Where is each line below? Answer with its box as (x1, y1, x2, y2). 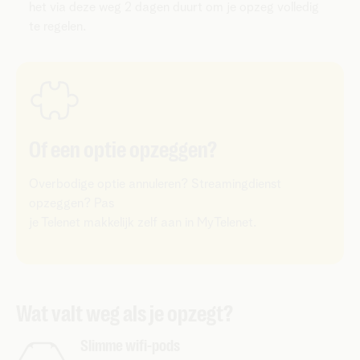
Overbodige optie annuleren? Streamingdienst (29, 177, 281, 190)
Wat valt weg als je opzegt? (16, 301, 233, 327)
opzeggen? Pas (29, 196, 114, 210)
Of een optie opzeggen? (29, 137, 217, 163)
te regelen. (29, 19, 86, 33)
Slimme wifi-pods (80, 336, 180, 355)
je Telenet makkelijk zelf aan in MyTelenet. (29, 215, 256, 229)
